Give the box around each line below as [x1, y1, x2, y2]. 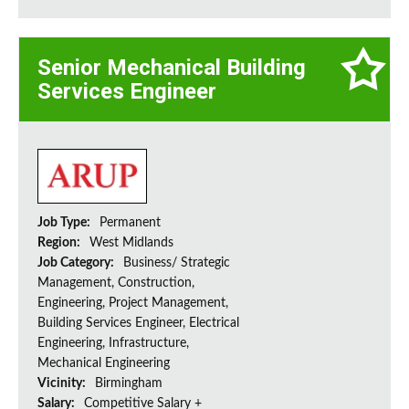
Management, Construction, [37, 277, 194, 290]
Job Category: [37, 257, 117, 270]
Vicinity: [37, 377, 89, 391]
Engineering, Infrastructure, [37, 337, 189, 351]
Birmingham [95, 377, 163, 391]
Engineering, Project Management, [37, 297, 228, 310]
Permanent [100, 216, 161, 230]
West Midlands [89, 236, 173, 250]
